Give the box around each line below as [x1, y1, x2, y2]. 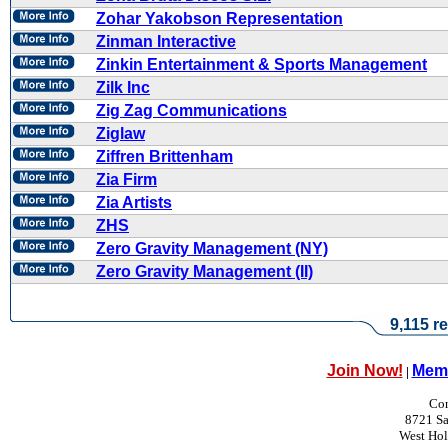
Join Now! [326, 362, 403, 379]
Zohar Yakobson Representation [96, 10, 343, 27]
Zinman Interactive [96, 33, 236, 50]
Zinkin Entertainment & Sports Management [96, 56, 427, 73]
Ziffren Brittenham [96, 148, 233, 165]
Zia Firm [96, 171, 157, 188]
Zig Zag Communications [96, 102, 287, 119]
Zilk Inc [96, 79, 150, 96]
